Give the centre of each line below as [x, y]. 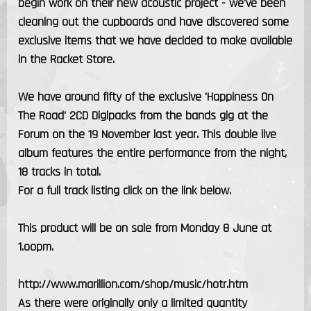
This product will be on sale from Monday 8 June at [145, 228]
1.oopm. [36, 246]
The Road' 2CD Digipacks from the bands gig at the [143, 115]
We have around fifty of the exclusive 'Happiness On [146, 96]
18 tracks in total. [59, 171]
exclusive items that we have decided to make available [155, 40]
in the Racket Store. [66, 59]
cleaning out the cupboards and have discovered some [153, 22]
